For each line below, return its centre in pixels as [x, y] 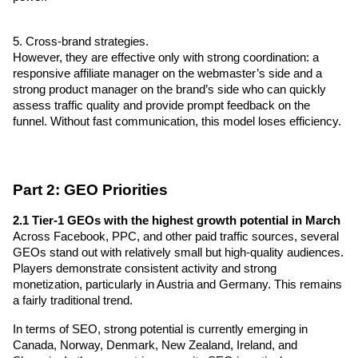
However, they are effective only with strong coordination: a [166, 57]
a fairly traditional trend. [73, 300]
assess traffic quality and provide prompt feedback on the [161, 105]
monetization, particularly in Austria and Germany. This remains [177, 284]
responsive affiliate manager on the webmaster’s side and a [167, 73]
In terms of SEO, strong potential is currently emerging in [160, 329]
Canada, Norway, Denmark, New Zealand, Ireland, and [155, 345]
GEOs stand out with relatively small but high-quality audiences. [178, 252]
